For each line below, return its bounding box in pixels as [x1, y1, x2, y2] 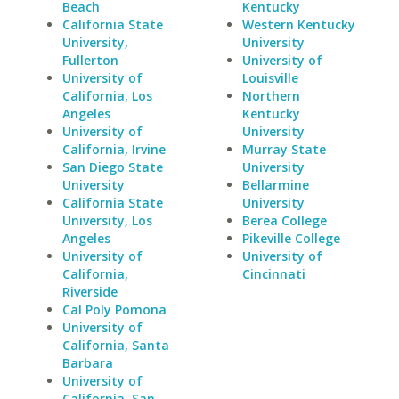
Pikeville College [241, 230, 340, 247]
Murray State [241, 141, 326, 158]
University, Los [62, 212, 152, 229]
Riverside [62, 283, 118, 300]
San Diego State [62, 159, 163, 175]
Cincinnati [241, 265, 305, 282]
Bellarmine [241, 176, 309, 193]
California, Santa [62, 337, 169, 354]
